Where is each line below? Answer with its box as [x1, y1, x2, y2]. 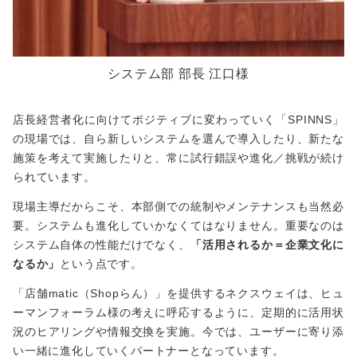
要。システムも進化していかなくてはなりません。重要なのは [13, 218, 344, 232]
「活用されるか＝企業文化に [190, 237, 344, 251]
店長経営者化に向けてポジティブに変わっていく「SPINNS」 [13, 113, 344, 126]
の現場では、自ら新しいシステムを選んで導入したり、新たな [13, 132, 344, 145]
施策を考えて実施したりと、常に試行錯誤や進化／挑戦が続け [13, 151, 344, 164]
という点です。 [60, 257, 143, 270]
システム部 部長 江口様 [108, 67, 249, 80]
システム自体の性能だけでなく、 [13, 237, 190, 251]
